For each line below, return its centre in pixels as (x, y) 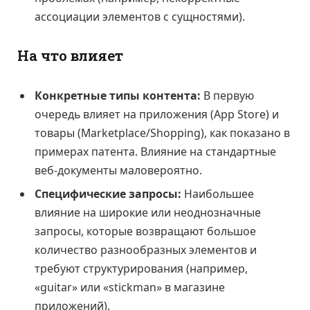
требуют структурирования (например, (141, 269)
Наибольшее (218, 194)
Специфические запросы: (108, 194)
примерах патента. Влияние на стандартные (155, 152)
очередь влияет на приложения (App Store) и (157, 115)
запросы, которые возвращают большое (145, 231)
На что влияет (70, 56)
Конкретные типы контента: (118, 96)
